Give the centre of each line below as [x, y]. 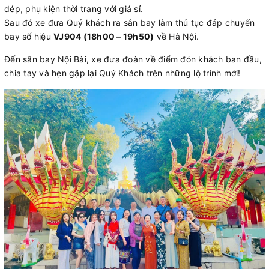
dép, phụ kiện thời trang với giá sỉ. [74, 9]
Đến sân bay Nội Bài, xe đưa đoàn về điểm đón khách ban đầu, [133, 59]
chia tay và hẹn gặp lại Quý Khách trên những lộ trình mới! [122, 73]
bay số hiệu [29, 37]
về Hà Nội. [176, 37]
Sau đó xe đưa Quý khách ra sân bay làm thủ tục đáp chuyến [130, 23]
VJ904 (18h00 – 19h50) [104, 37]
